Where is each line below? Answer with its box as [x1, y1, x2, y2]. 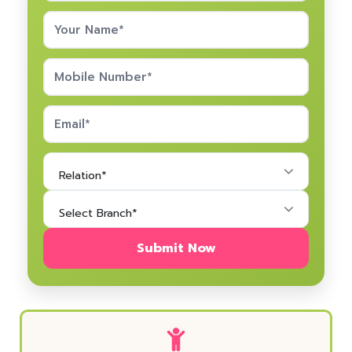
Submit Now [136, 239, 216, 258]
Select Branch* [59, 205, 137, 222]
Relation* [59, 167, 107, 185]
